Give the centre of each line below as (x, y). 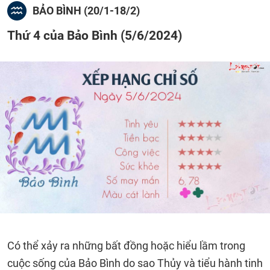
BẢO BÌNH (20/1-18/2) (86, 11)
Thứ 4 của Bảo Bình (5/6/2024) (95, 35)
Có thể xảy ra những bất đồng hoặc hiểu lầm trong (126, 246)
